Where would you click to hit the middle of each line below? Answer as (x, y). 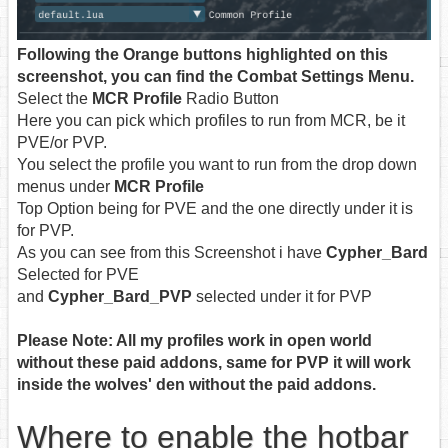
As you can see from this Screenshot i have (171, 252)
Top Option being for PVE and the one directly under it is (215, 208)
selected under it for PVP (282, 296)
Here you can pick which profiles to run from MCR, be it (211, 120)
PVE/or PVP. (62, 142)
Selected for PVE (78, 274)
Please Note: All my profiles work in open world (194, 340)
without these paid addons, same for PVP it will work (214, 362)
